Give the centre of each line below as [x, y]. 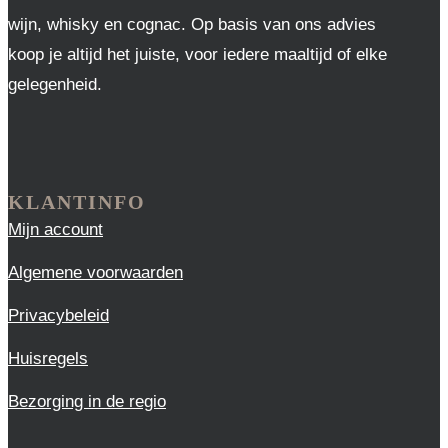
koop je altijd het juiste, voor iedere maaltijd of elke [197, 54]
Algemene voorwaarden [95, 272]
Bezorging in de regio [87, 401]
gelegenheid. [55, 84]
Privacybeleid [58, 315]
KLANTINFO [77, 202]
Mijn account [55, 229]
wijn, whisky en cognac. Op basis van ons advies [192, 24]
